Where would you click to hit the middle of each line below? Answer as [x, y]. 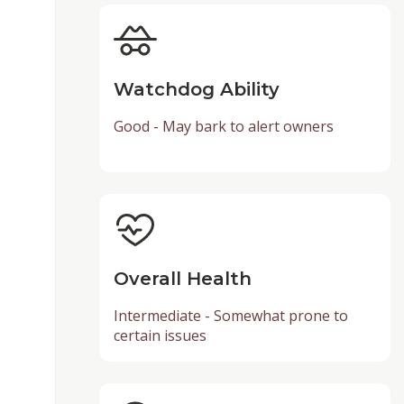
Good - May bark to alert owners [223, 126]
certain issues [160, 335]
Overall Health [182, 278]
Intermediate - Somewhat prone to [230, 315]
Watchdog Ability [196, 89]
